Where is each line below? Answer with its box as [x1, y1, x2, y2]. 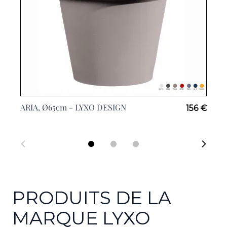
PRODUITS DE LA [12, 186, 171, 209]
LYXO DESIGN [75, 102, 126, 112]
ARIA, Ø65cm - [20, 102, 75, 112]
